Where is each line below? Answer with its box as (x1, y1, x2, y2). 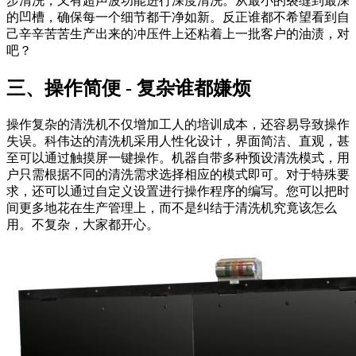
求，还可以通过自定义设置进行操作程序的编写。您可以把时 (6, 184, 350, 199)
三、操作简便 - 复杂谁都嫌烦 (6, 78, 251, 99)
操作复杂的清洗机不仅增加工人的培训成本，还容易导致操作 (6, 118, 350, 132)
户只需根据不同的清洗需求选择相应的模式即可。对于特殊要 (6, 168, 350, 182)
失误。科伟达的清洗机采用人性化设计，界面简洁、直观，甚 (6, 134, 350, 149)
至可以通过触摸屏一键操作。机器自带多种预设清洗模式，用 (6, 151, 350, 165)
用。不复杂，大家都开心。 (6, 218, 159, 232)
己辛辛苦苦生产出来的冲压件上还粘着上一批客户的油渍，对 (6, 27, 350, 41)
